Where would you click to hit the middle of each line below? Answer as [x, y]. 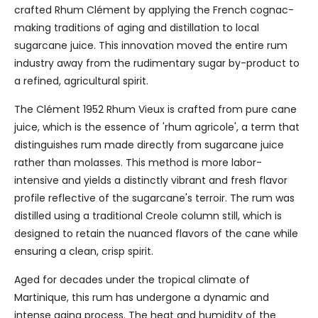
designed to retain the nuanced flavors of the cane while [156, 234]
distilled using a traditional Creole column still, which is [148, 216]
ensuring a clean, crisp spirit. [84, 252]
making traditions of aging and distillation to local [137, 28]
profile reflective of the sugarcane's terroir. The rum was [154, 198]
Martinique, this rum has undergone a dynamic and [142, 298]
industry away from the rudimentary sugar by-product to [157, 64]
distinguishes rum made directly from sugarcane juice [149, 145]
